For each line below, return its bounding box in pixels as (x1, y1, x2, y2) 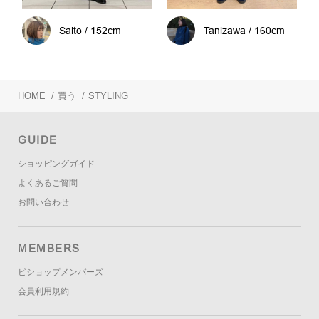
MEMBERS (18, 242, 80, 255)
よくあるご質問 (18, 178, 78, 189)
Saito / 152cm (59, 25, 122, 37)
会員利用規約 (18, 286, 69, 297)
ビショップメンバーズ (18, 267, 103, 278)
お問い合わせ (18, 197, 69, 208)
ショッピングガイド (18, 159, 95, 169)
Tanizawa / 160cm (203, 25, 285, 37)
